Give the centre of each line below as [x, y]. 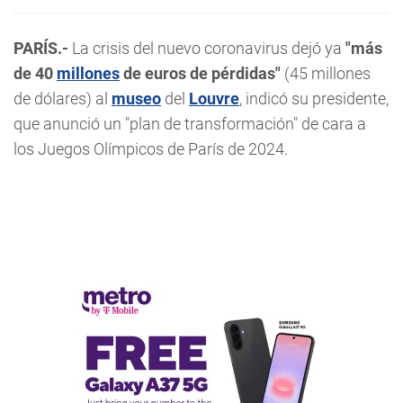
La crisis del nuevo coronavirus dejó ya [207, 48]
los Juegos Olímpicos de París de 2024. [151, 149]
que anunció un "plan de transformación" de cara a [190, 124]
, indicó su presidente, [314, 99]
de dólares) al [63, 99]
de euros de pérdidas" [200, 73]
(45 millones [326, 73]
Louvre [214, 99]
